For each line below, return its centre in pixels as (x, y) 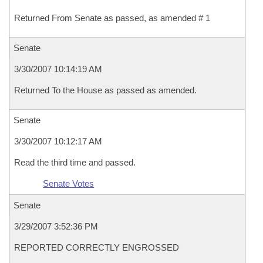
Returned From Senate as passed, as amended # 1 (112, 18)
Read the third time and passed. (75, 162)
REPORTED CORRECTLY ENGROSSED (97, 247)
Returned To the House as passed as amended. (105, 90)
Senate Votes (69, 183)
